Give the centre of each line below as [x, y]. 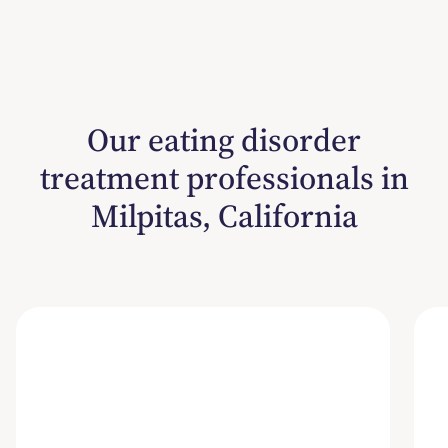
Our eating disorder [224, 139]
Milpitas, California [224, 215]
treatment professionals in [224, 177]
